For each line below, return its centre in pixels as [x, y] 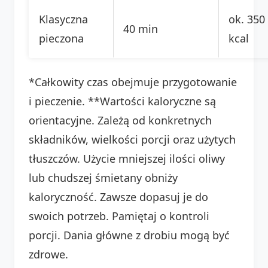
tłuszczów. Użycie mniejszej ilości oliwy [127, 158]
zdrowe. [48, 254]
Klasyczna [63, 19]
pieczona [61, 38]
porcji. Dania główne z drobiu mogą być [129, 235]
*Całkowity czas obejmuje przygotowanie [133, 82]
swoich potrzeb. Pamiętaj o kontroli [119, 216]
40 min [141, 28]
